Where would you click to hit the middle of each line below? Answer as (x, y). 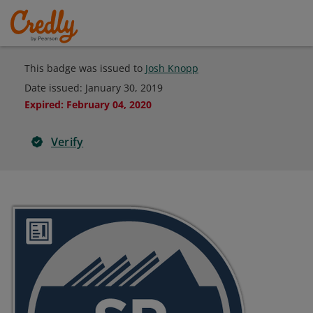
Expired (43, 104)
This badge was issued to (85, 68)
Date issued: (55, 88)
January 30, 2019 (124, 88)
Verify (67, 142)
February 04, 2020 (109, 104)
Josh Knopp (172, 68)
